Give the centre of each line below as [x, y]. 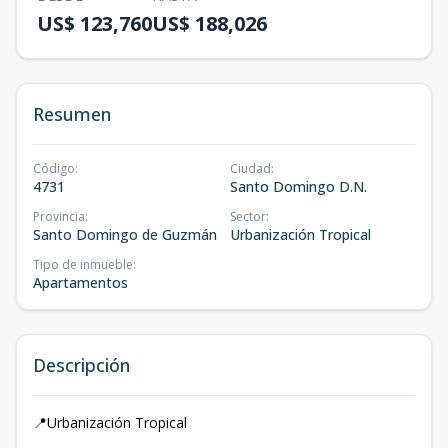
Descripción [81, 365]
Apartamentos [80, 282]
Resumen [72, 114]
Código [54, 168]
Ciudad [250, 168]
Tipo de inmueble [83, 264]
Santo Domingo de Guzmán [125, 234]
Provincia [59, 216]
